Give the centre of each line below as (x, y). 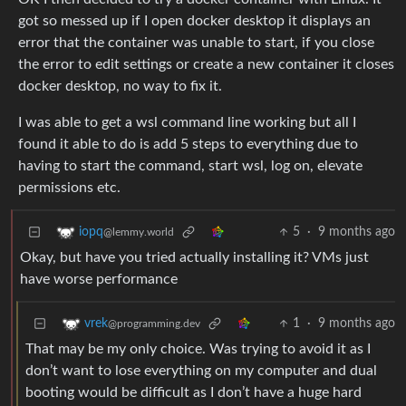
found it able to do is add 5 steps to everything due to (188, 145)
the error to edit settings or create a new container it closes (206, 65)
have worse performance (99, 280)
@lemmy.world (139, 232)
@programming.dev (154, 324)
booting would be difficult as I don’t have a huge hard (193, 393)
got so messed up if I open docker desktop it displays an (194, 21)
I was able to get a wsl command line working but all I (187, 123)
